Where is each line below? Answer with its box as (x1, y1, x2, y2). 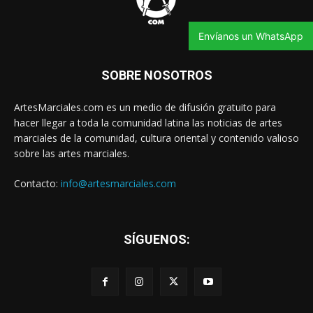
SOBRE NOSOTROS (101, 68, 212, 83)
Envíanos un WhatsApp (198, 30, 303, 42)
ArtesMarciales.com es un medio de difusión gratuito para (14, 101, 276, 115)
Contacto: (14, 177, 61, 191)
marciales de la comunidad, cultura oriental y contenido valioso (14, 131, 299, 145)
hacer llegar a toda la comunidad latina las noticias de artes (14, 116, 282, 130)
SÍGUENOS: (123, 232, 190, 247)
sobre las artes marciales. (14, 147, 129, 161)
